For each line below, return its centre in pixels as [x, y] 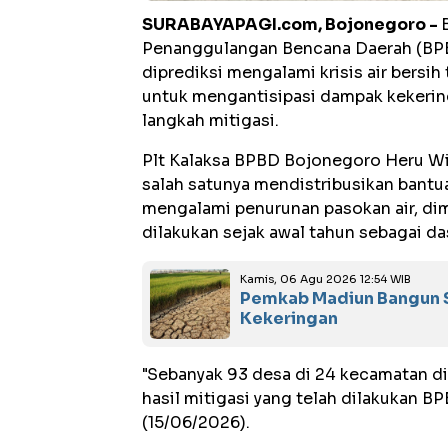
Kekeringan [289, 318]
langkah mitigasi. [210, 120]
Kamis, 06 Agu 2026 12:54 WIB [325, 279]
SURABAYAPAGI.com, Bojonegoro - [291, 24]
